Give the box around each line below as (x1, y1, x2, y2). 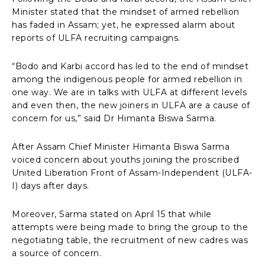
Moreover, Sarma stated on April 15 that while (12, 208, 212, 219)
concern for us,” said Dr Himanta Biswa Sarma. (12, 112, 216, 124)
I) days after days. (12, 180, 89, 191)
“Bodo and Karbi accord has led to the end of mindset (12, 60, 248, 72)
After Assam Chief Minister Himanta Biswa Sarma (12, 141, 230, 152)
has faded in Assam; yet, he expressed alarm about (12, 19, 235, 30)
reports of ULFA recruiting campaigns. (12, 32, 180, 43)
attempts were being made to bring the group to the (12, 221, 248, 232)
